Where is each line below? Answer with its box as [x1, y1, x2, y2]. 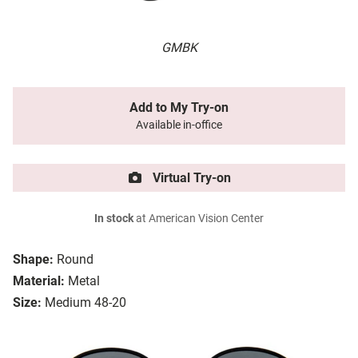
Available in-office [136, 118, 222, 133]
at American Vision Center [133, 212, 264, 226]
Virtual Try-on [149, 170, 231, 186]
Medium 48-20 [45, 295, 126, 311]
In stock [94, 212, 133, 226]
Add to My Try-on [129, 100, 229, 116]
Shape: [13, 252, 54, 268]
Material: [13, 273, 65, 289]
